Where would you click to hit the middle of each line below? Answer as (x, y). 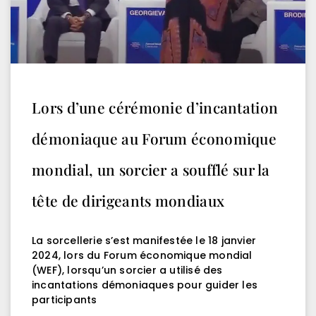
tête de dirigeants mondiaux (128, 200)
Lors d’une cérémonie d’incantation (155, 107)
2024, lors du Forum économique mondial (142, 255)
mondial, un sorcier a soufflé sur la (151, 169)
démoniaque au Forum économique (154, 138)
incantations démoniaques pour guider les (145, 285)
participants (65, 299)
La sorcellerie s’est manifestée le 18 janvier (144, 240)
